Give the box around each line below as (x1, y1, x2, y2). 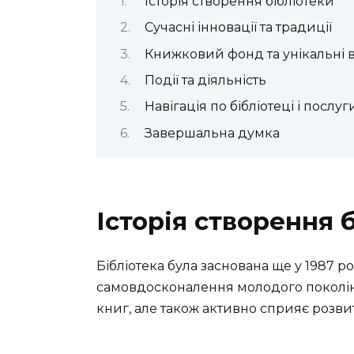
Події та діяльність (144, 72, 266, 88)
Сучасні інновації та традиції (144, 20, 332, 36)
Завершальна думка (144, 125, 280, 141)
